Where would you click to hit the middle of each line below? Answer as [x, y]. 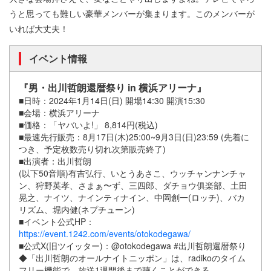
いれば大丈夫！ [39, 28]
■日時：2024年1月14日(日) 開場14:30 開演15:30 [112, 100]
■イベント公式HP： [57, 221]
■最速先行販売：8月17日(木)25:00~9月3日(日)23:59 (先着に [134, 136]
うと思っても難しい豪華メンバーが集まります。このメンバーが [132, 13]
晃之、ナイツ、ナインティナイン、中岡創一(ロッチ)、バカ [132, 197]
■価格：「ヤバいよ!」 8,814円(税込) [88, 124]
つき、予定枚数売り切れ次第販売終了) [92, 149]
